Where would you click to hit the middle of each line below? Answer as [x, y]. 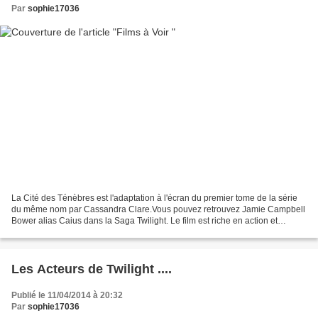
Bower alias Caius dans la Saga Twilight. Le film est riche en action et [144, 221]
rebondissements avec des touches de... [89, 232]
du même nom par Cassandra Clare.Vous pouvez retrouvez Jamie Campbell [158, 210]
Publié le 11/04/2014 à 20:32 [67, 296]
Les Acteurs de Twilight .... [92, 269]
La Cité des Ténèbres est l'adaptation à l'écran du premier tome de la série [154, 198]
